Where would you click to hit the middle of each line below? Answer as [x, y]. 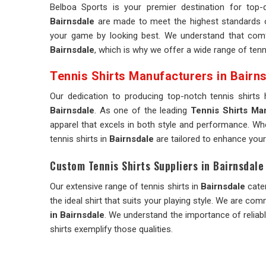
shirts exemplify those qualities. [111, 229]
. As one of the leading [143, 110]
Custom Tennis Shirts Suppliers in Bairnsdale [157, 166]
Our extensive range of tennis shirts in [125, 186]
